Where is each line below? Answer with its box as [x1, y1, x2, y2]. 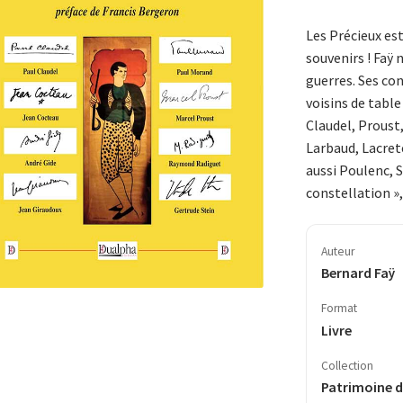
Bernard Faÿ [320, 264, 395, 282]
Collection [320, 357, 373, 373]
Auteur [320, 243, 354, 259]
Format [320, 300, 357, 317]
